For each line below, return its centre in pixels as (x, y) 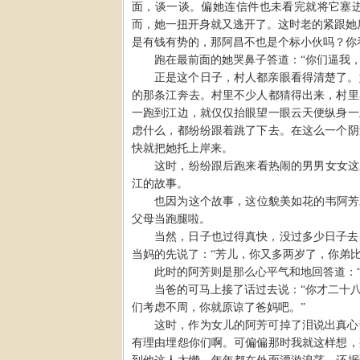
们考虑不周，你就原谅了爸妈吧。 (216, 307)
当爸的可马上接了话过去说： (228, 289)
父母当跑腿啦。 (171, 219)
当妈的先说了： (171, 254)
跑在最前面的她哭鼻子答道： (227, 59)
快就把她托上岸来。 (182, 148)
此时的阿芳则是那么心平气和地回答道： (256, 272)
